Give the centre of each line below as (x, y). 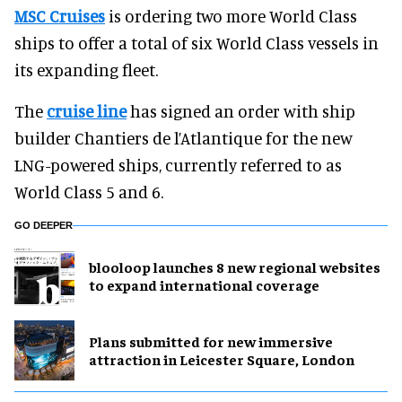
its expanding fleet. (86, 69)
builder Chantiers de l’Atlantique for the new (184, 137)
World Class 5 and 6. (89, 191)
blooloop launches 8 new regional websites (235, 267)
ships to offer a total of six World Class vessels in (197, 42)
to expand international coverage (204, 285)
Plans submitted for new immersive (211, 341)
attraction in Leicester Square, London (222, 359)
